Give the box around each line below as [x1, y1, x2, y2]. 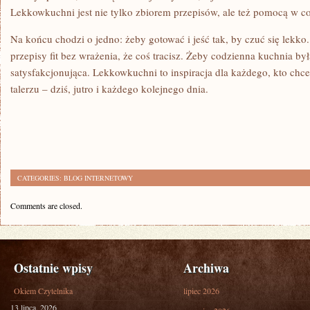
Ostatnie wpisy [14, 259, 93, 277]
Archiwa [183, 259, 229, 277]
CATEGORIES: [17, 173, 64, 183]
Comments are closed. [10, 200, 82, 211]
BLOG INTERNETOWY [64, 173, 133, 183]
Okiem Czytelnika [14, 285, 73, 296]
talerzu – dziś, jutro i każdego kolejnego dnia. [10, 82, 208, 95]
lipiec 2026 [183, 285, 219, 296]
